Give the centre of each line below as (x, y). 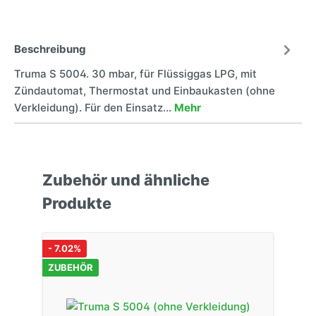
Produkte (77, 203)
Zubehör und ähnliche (126, 180)
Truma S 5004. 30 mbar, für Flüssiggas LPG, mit (135, 73)
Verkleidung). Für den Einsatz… (94, 107)
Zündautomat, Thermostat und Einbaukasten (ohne (145, 90)
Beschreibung (50, 49)
